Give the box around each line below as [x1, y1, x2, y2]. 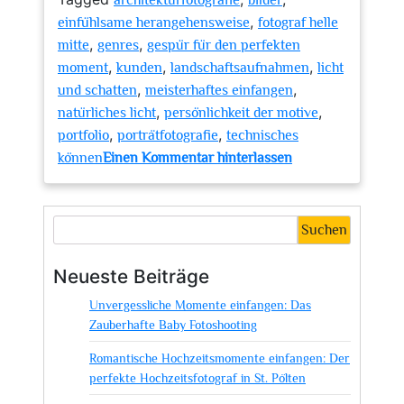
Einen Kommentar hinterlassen [103, 150, 292, 166]
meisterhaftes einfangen [145, 82, 293, 98]
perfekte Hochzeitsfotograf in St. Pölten [89, 371, 306, 385]
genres [97, 37, 139, 53]
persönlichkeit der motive [164, 105, 318, 121]
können [58, 150, 103, 166]
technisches [226, 127, 298, 143]
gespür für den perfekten [147, 37, 300, 53]
